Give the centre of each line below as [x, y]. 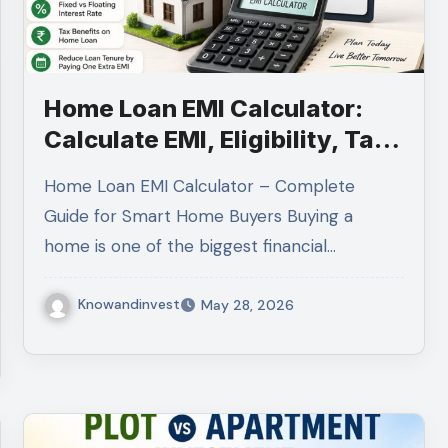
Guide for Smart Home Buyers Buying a [199, 216]
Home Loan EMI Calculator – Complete [50, 186]
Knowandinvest [129, 304]
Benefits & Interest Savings [206, 170]
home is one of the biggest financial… [190, 246]
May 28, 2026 [248, 304]
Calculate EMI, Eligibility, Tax [216, 139]
